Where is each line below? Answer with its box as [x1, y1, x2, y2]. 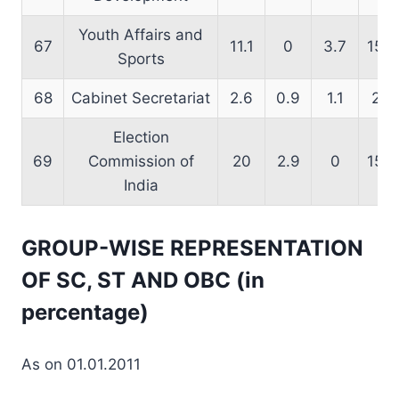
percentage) [21, 298, 149, 325]
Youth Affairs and [78, 25, 203, 44]
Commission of [87, 151, 194, 170]
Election [112, 127, 169, 146]
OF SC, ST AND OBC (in [21, 266, 265, 293]
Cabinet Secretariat [71, 88, 210, 107]
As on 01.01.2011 [21, 354, 141, 373]
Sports [117, 49, 165, 68]
